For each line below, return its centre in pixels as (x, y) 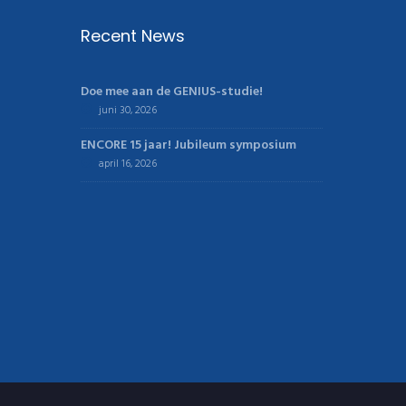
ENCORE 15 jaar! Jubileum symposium (188, 146)
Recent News (132, 36)
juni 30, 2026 (127, 111)
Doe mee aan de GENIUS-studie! (171, 92)
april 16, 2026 (127, 164)
